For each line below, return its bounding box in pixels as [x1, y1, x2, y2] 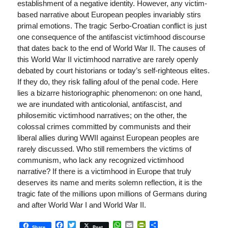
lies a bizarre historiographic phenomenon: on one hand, [17, 88, 202, 97]
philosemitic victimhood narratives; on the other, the [17, 110, 187, 120]
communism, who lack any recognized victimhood [17, 155, 184, 164]
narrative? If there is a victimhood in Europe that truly [17, 166, 191, 176]
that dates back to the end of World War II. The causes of [17, 43, 205, 52]
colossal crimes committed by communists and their [17, 122, 191, 131]
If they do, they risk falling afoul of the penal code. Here [17, 77, 198, 86]
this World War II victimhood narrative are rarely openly [17, 54, 198, 64]
